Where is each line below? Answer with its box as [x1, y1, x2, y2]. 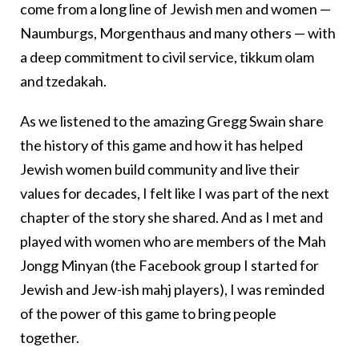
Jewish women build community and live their [20, 159, 300, 178]
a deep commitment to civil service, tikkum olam [20, 47, 314, 66]
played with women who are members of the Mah [20, 232, 326, 250]
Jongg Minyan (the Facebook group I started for [20, 256, 319, 274]
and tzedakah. [20, 71, 107, 90]
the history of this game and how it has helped [20, 135, 303, 154]
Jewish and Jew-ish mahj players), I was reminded [20, 280, 325, 298]
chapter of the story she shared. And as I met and [20, 208, 323, 226]
